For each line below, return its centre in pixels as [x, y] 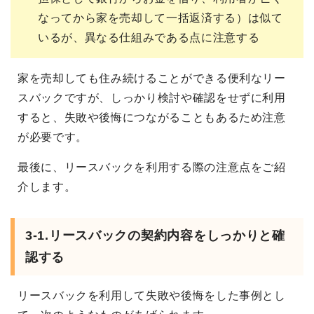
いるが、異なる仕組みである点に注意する [149, 38]
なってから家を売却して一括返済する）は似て [161, 18]
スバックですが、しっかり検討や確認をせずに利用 [152, 98]
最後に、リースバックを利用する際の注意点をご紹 [152, 168]
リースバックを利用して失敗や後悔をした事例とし [152, 296]
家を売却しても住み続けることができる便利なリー [152, 78]
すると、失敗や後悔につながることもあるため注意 [152, 118]
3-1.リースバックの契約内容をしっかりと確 [155, 236]
